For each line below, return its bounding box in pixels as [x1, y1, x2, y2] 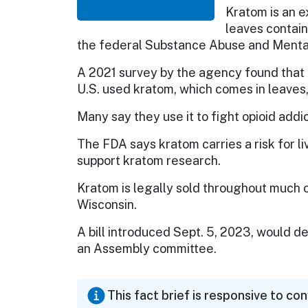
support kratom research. [77, 153, 221, 168]
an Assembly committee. [77, 241, 217, 256]
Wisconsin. [77, 197, 137, 212]
